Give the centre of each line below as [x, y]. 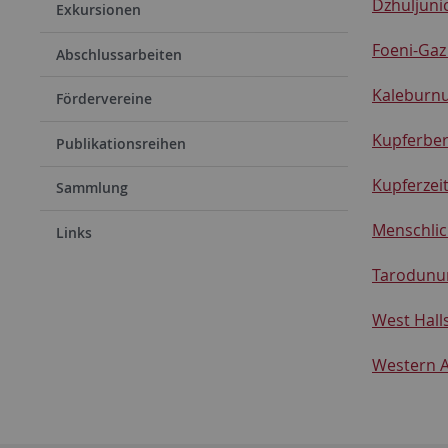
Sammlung [92, 188]
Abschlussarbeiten [119, 54]
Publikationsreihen [121, 143]
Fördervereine [104, 99]
